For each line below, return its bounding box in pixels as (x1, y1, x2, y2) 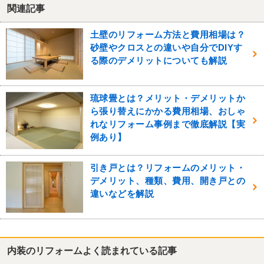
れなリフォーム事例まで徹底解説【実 (90, 119, 246, 130)
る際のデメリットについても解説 (90, 55, 227, 66)
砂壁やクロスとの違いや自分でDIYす (90, 42, 243, 53)
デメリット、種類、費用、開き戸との (90, 175, 246, 186)
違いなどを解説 (90, 188, 154, 199)
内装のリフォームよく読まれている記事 (6, 246, 177, 256)
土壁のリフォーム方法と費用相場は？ (90, 29, 246, 40)
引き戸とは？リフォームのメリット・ (90, 162, 246, 173)
